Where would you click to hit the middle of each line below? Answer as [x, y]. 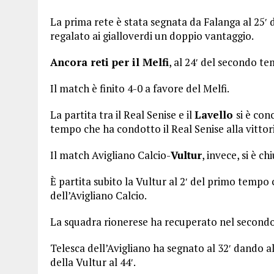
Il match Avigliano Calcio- [110, 155]
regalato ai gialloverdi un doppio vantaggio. [152, 36]
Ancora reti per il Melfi [109, 62]
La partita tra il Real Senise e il [122, 115]
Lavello [215, 115]
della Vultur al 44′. [93, 262]
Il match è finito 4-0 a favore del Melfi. [140, 88]
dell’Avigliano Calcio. [98, 195]
